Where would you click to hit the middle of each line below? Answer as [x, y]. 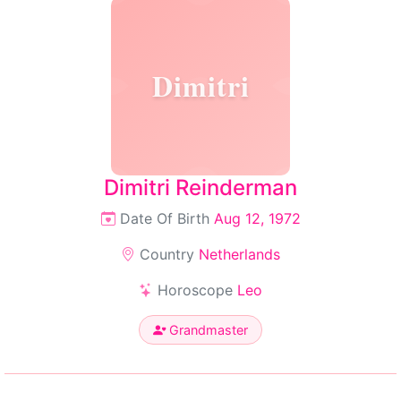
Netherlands [239, 254]
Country [167, 254]
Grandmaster [207, 330]
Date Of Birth [164, 218]
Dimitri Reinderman [200, 188]
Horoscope [195, 290]
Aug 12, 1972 [257, 218]
